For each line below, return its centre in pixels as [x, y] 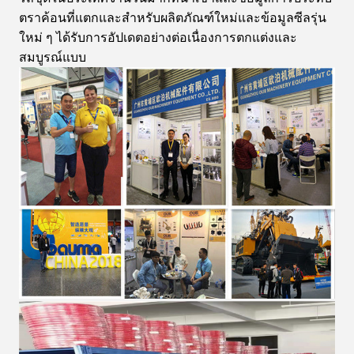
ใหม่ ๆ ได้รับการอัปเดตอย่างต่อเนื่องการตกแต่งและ [158, 38]
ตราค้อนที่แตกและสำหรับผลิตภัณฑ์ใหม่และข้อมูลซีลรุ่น [173, 18]
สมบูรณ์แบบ [53, 57]
